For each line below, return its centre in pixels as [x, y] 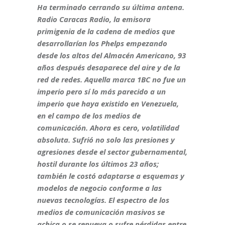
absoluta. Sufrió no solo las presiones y [106, 139]
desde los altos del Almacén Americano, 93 [111, 55]
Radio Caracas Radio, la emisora [94, 19]
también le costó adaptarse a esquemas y [111, 176]
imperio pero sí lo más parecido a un [101, 91]
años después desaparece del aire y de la [109, 67]
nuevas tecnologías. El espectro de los [103, 200]
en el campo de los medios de [89, 115]
